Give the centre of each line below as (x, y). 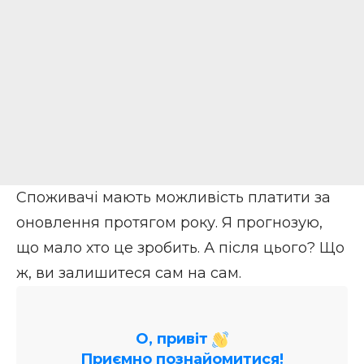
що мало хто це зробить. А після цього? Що (180, 248)
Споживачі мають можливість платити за (173, 198)
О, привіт (174, 338)
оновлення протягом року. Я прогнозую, (169, 223)
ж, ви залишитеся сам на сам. (129, 273)
